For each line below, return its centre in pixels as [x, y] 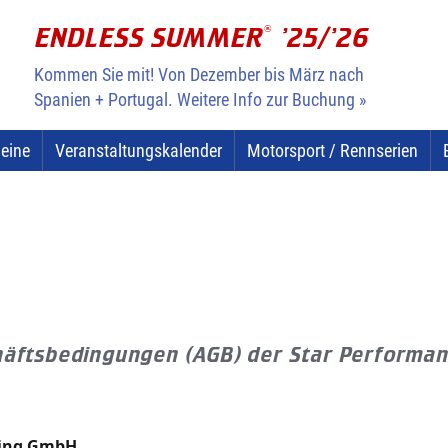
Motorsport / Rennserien [332, 150]
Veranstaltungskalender [138, 150]
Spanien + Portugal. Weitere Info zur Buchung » [200, 99]
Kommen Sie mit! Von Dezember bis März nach [199, 74]
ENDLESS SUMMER [150, 38]
